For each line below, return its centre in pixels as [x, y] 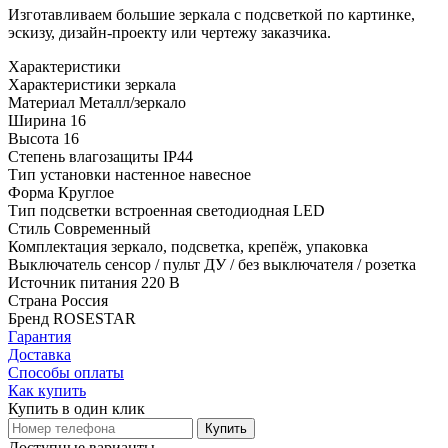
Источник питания [72, 283]
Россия [84, 301]
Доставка [39, 355]
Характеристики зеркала [92, 85]
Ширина [37, 121]
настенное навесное [183, 175]
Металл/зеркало [132, 103]
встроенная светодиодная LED [220, 211]
